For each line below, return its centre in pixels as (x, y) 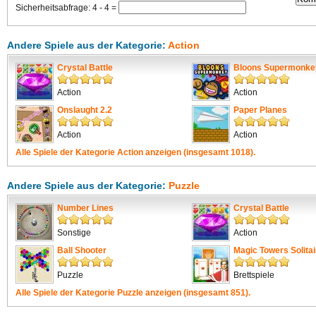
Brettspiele (254, 275)
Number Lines (85, 208)
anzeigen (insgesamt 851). (197, 293)
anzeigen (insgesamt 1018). (199, 152)
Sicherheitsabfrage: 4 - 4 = (67, 8)
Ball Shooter (82, 250)
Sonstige (74, 233)
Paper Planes (260, 110)
